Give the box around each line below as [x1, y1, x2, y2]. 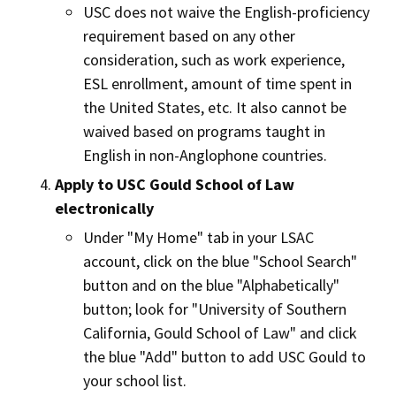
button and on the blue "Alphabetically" [83, 275, 339, 295]
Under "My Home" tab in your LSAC [83, 227, 314, 247]
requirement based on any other [83, 26, 295, 46]
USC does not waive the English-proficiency [83, 2, 369, 22]
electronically [55, 198, 154, 218]
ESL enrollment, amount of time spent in [83, 73, 352, 94]
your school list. [83, 370, 187, 391]
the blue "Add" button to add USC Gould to [83, 346, 366, 367]
